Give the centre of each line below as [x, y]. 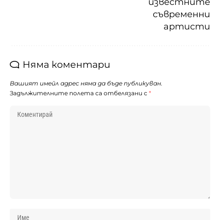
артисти [187, 26]
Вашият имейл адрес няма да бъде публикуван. [86, 83]
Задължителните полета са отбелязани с [79, 93]
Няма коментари [67, 64]
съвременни [181, 14]
